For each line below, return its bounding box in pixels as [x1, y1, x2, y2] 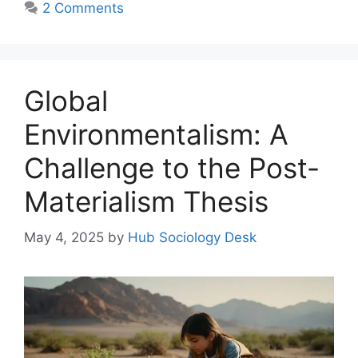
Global [24, 84, 108, 118]
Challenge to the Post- [24, 151, 320, 185]
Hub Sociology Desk [128, 229, 257, 245]
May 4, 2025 [24, 229, 104, 245]
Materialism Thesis [24, 185, 268, 219]
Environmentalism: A [24, 117, 288, 152]
